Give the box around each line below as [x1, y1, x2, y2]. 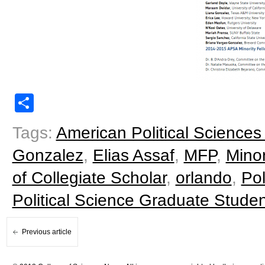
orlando [175, 168, 232, 187]
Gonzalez [12, 146, 83, 164]
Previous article [21, 227, 72, 236]
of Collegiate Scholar [12, 168, 166, 187]
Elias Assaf [92, 146, 174, 164]
